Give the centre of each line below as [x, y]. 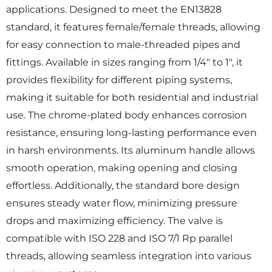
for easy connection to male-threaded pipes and [123, 45]
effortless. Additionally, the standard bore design [123, 186]
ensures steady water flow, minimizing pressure [122, 203]
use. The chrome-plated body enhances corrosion [127, 115]
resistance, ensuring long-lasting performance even [131, 133]
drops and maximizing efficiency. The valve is [114, 221]
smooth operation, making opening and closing [122, 168]
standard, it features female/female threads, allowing [133, 27]
